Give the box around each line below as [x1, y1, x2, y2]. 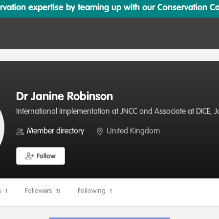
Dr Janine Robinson [16, 91, 113, 103]
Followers [25, 188, 54, 195]
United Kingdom [107, 128, 160, 135]
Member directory [27, 128, 84, 135]
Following [78, 188, 108, 195]
